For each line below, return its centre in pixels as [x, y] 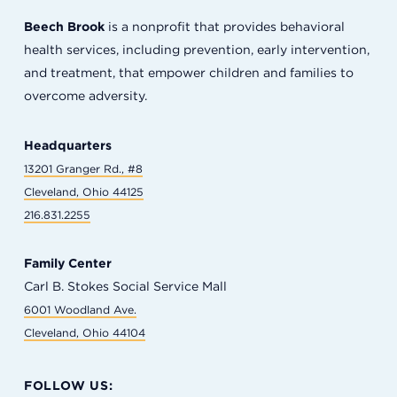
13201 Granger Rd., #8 [83, 168]
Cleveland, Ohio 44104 [84, 332]
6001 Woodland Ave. [80, 309]
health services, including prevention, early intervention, [196, 50]
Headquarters [67, 144]
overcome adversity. [85, 96]
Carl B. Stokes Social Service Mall [125, 285]
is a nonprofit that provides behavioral [224, 27]
